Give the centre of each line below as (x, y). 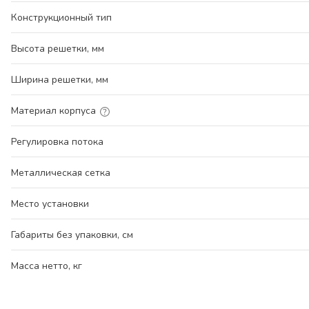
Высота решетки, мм (58, 49)
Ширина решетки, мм (60, 80)
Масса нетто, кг (47, 266)
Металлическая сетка (61, 173)
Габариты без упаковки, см (72, 235)
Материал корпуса (53, 111)
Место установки (50, 204)
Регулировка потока (57, 142)
